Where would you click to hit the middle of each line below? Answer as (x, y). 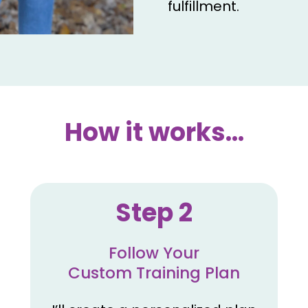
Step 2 (154, 213)
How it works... (154, 133)
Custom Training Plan (154, 273)
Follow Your (154, 253)
